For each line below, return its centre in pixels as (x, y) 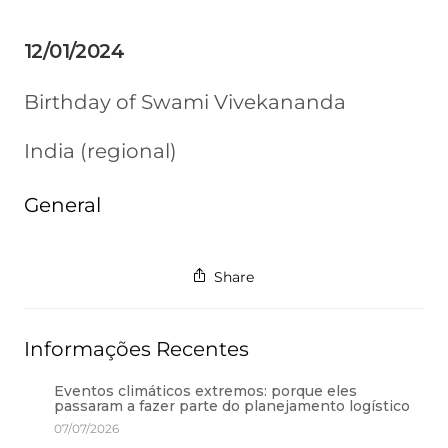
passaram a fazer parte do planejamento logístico (231, 405)
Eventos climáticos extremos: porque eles (205, 390)
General (62, 205)
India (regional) (100, 151)
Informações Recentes (136, 348)
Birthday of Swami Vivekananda (184, 102)
